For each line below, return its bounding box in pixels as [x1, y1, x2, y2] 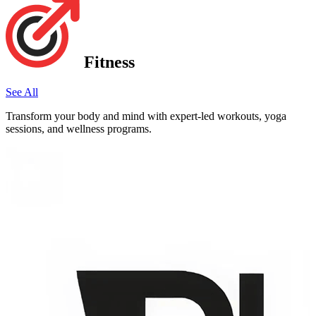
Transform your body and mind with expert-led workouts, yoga [6, 110, 286, 123]
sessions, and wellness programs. [6, 123, 152, 135]
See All [6, 86, 38, 99]
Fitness [80, 53, 135, 72]
